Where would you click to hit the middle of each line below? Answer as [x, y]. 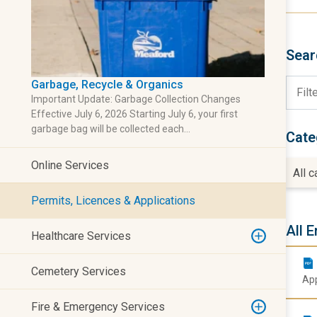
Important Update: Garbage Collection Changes [136, 99]
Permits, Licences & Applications [113, 201]
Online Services [70, 165]
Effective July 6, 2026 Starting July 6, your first [134, 114]
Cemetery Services [79, 271]
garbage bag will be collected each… [111, 129]
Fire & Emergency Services [98, 307]
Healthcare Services [81, 236]
